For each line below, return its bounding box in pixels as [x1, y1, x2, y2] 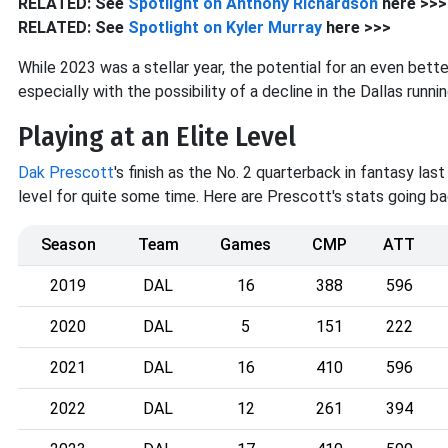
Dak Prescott [18, 163, 114, 182]
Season [40, 235, 96, 254]
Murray [268, 18, 322, 37]
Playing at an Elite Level [18, 120, 296, 153]
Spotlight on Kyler [128, 18, 268, 37]
